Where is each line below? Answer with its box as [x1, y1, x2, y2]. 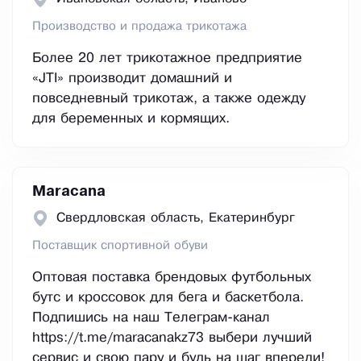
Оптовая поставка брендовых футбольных [32, 272, 311, 284]
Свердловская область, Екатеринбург [56, 212, 295, 225]
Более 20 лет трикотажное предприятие [32, 52, 302, 65]
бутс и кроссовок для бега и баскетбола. [32, 292, 304, 305]
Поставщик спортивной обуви [32, 240, 208, 252]
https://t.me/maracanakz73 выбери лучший [32, 332, 312, 345]
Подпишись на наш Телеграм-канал [32, 312, 270, 325]
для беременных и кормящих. [32, 113, 230, 126]
